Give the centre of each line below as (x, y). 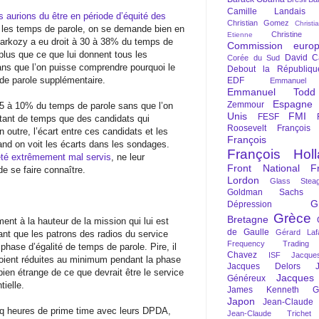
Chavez (242, 255)
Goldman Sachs (265, 192)
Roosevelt (247, 128)
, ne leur (128, 157)
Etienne (240, 35)
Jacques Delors (264, 266)
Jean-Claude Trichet (269, 313)
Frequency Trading (268, 244)
